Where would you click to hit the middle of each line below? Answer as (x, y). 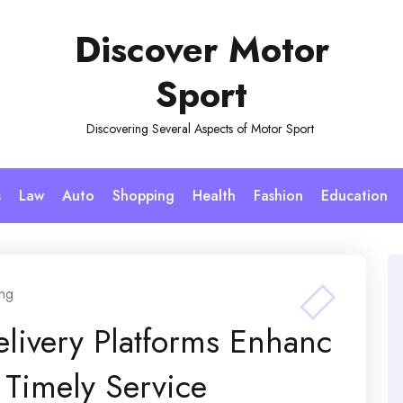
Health (214, 196)
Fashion (278, 196)
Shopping (143, 196)
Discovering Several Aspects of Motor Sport (201, 129)
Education (354, 196)
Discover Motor (201, 49)
